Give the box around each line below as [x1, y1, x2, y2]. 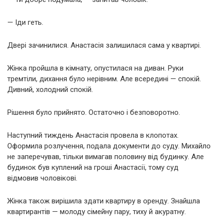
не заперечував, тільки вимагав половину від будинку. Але [7, 152, 204, 162]
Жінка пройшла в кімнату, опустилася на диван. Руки [7, 64, 183, 73]
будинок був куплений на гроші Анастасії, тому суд [7, 163, 179, 172]
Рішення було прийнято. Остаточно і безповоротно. [7, 108, 180, 117]
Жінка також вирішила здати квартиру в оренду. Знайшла [7, 197, 200, 206]
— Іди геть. [7, 18, 43, 27]
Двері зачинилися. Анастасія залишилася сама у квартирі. [7, 41, 201, 50]
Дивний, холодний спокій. [7, 85, 93, 94]
